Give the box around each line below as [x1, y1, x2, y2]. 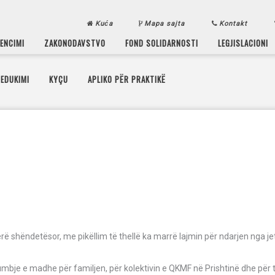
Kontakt [219, 19, 250, 28]
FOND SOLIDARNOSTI [125, 36, 199, 48]
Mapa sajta [144, 19, 187, 28]
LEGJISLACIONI [218, 36, 269, 48]
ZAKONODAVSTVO [44, 36, 106, 48]
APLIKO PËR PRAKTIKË [88, 72, 166, 85]
